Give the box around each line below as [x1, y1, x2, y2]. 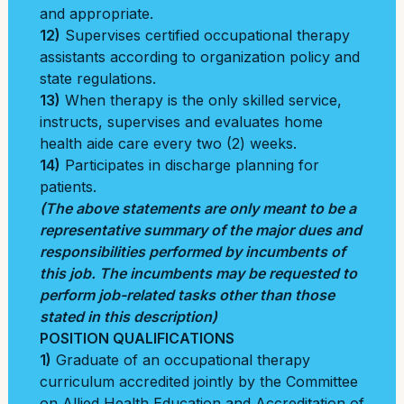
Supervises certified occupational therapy [60, 26, 350, 44]
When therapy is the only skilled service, [60, 91, 342, 109]
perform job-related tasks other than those [40, 286, 335, 304]
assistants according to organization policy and [40, 48, 360, 66]
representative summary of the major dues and [40, 221, 362, 239]
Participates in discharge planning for [60, 156, 319, 174]
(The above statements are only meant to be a [40, 199, 356, 217]
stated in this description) [40, 308, 217, 326]
